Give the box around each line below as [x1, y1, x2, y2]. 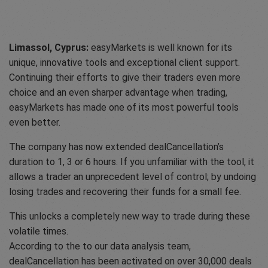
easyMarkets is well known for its [89, 42, 232, 54]
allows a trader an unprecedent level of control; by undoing [9, 171, 256, 183]
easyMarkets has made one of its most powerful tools [9, 102, 239, 114]
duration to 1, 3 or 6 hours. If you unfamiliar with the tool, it [9, 156, 254, 168]
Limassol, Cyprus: [9, 42, 89, 54]
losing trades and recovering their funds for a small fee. [9, 186, 241, 198]
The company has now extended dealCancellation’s [9, 141, 224, 153]
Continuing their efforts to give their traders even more [9, 72, 240, 84]
